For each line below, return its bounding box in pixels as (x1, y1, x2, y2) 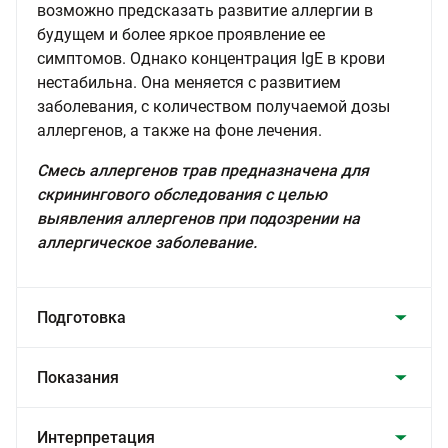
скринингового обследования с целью (37, 185, 327, 204)
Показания (37, 368, 119, 387)
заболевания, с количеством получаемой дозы (37, 97, 390, 116)
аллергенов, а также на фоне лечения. (37, 121, 322, 140)
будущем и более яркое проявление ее (37, 25, 325, 44)
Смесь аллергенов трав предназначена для (37, 161, 369, 180)
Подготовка (37, 308, 126, 327)
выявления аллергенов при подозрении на (37, 209, 360, 228)
